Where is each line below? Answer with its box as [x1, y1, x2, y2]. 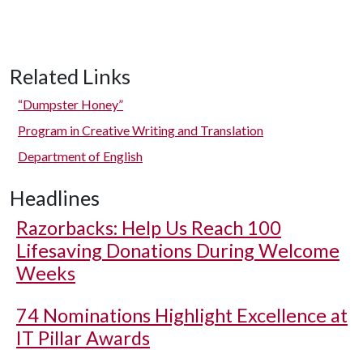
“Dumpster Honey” [18, 96, 123, 112]
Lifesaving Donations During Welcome [16, 239, 340, 262]
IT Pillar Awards [16, 327, 150, 349]
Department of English [18, 148, 143, 164]
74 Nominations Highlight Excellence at [16, 304, 348, 327]
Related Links [10, 64, 130, 88]
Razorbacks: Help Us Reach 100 [16, 216, 281, 239]
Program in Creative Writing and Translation [18, 122, 263, 138]
